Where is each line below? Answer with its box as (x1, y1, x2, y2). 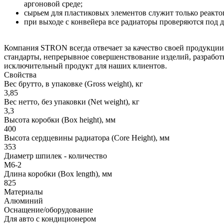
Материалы (4, 187, 43, 196)
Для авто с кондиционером (4, 214, 96, 223)
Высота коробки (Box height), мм (4, 115, 115, 124)
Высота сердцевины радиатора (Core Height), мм (4, 133, 169, 142)
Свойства (4, 70, 36, 79)
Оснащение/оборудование (4, 205, 93, 214)
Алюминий (4, 196, 43, 205)
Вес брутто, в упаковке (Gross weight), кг (4, 79, 143, 88)
